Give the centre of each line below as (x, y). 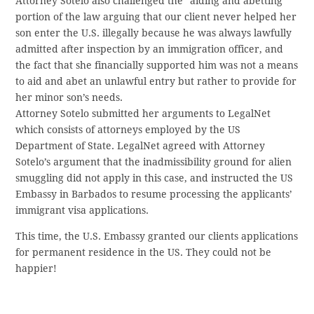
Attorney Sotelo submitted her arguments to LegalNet (143, 114)
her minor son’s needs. (69, 98)
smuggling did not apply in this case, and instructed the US (155, 178)
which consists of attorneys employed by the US (128, 130)
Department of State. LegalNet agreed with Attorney (141, 146)
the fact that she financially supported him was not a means (157, 66)
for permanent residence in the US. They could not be (144, 253)
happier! (36, 269)
